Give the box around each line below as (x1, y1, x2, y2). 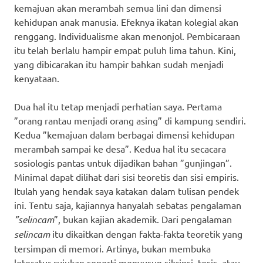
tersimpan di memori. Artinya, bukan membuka (14, 242, 211, 254)
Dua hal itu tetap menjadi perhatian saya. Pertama (14, 100, 222, 112)
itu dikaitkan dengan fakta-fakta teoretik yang (52, 227, 242, 240)
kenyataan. (14, 72, 59, 84)
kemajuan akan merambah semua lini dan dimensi (14, 1, 221, 14)
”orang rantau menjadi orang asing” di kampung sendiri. (14, 114, 246, 126)
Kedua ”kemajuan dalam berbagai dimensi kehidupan (14, 128, 235, 140)
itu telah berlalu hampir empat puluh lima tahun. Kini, (14, 43, 236, 56)
